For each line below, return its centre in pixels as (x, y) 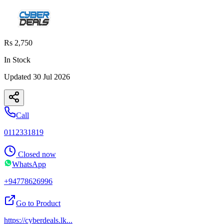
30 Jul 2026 (51, 76)
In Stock (17, 59)
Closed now (37, 154)
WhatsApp (29, 164)
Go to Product (38, 203)
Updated (18, 76)
